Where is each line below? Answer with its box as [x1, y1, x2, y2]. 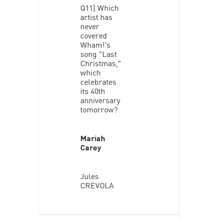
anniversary [80, 93, 120, 106]
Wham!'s [80, 38, 110, 50]
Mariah [80, 131, 105, 144]
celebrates [80, 75, 116, 87]
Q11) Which [80, 1, 119, 13]
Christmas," [80, 56, 121, 69]
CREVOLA [80, 179, 114, 191]
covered [80, 29, 107, 41]
